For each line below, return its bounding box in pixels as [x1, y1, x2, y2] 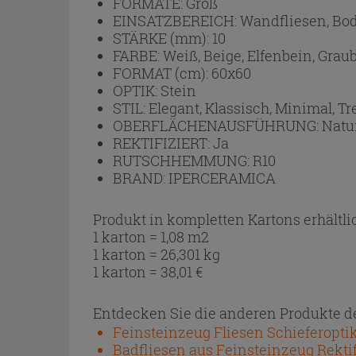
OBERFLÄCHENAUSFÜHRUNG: [113, 116, 322, 135]
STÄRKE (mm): [113, 29, 212, 48]
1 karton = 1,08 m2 [93, 227, 209, 246]
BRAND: [113, 168, 168, 188]
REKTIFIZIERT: [113, 133, 213, 153]
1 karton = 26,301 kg [93, 245, 220, 264]
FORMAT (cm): [113, 64, 211, 83]
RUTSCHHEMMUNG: [113, 151, 253, 170]
